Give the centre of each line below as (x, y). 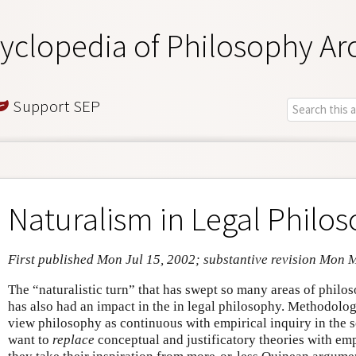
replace (74, 339)
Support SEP (55, 106)
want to (30, 339)
